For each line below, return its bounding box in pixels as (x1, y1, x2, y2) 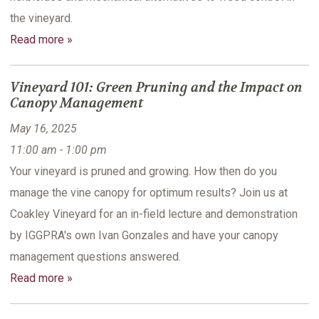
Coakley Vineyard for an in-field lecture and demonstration (10, 207, 298, 221)
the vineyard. (10, 11, 73, 26)
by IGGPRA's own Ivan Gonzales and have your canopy (10, 229, 278, 243)
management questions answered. (10, 250, 181, 264)
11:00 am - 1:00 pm (10, 143, 107, 157)
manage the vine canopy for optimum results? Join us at (10, 186, 288, 200)
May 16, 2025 (10, 122, 77, 136)
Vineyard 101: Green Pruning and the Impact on (10, 79, 303, 97)
